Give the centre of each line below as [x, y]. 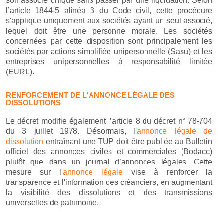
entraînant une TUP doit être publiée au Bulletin [128, 141]
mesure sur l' [34, 172]
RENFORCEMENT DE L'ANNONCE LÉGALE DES [90, 95]
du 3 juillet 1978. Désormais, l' [72, 131]
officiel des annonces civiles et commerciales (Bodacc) [109, 152]
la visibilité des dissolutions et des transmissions [109, 192]
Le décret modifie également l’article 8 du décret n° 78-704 [109, 121]
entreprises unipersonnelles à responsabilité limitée [109, 62]
